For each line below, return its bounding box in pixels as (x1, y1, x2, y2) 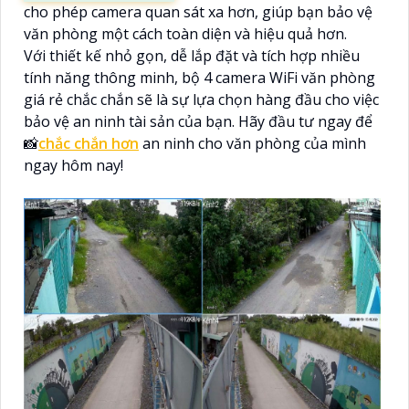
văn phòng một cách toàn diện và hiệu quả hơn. (24, 24, 347, 45)
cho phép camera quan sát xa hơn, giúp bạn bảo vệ (24, 2, 372, 23)
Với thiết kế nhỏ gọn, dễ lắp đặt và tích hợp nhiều (24, 46, 360, 67)
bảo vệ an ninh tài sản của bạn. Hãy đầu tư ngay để (24, 111, 372, 132)
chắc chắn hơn (38, 133, 139, 154)
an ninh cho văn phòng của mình (142, 133, 366, 154)
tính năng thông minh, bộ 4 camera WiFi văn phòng (24, 68, 375, 89)
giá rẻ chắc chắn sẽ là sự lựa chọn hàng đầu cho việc (24, 89, 379, 110)
